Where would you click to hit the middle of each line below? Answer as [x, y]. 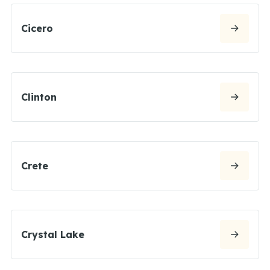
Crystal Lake [53, 234]
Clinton [39, 97]
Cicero [37, 28]
